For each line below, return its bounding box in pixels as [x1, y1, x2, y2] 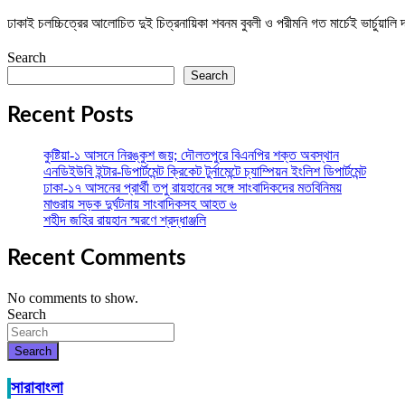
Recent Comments [7, 248, 186, 270]
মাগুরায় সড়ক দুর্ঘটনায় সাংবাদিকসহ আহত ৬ [43, 195, 237, 212]
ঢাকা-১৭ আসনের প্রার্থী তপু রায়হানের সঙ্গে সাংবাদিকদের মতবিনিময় [43, 179, 342, 195]
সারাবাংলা [11, 380, 63, 398]
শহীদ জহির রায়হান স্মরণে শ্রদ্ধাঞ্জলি [43, 212, 206, 228]
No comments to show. [7, 290, 138, 306]
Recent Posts [7, 104, 134, 127]
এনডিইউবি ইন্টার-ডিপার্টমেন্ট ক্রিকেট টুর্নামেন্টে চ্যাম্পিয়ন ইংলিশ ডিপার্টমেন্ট [43, 163, 366, 179]
